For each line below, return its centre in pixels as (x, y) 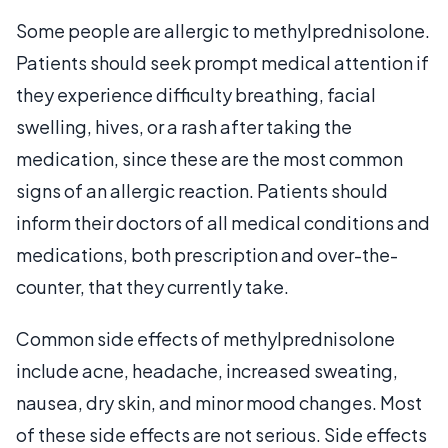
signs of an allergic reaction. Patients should (202, 190)
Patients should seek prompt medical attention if (222, 62)
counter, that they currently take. (152, 286)
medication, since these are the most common (209, 158)
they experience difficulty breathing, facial (196, 94)
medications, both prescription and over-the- (207, 254)
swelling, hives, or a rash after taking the (184, 126)
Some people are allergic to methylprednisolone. (223, 30)
